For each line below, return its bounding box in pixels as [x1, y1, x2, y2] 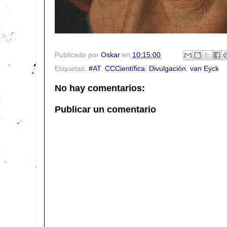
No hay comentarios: [55, 83, 145, 94]
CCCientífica [105, 65, 145, 73]
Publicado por [55, 51, 101, 59]
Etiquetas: [55, 65, 89, 73]
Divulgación [149, 65, 186, 73]
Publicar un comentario [55, 104, 156, 115]
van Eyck [190, 65, 219, 73]
